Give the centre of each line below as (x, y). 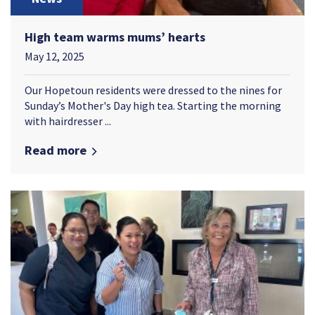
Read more (56, 150)
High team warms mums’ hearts (115, 37)
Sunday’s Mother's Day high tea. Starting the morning (153, 105)
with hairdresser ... (68, 121)
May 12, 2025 (54, 56)
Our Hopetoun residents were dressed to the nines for (153, 90)
